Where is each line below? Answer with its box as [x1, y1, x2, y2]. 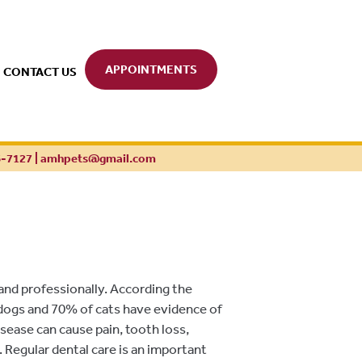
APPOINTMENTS [104, 61, 197, 77]
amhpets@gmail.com [40, 150, 156, 166]
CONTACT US [2, 64, 77, 79]
